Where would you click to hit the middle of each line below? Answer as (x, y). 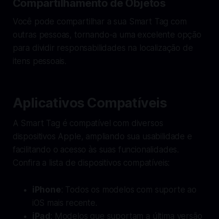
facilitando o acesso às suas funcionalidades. (96, 149)
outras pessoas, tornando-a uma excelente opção (107, 34)
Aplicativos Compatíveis (90, 103)
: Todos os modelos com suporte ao (129, 189)
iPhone (46, 189)
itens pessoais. (40, 61)
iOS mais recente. (65, 203)
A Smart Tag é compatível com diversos (88, 123)
